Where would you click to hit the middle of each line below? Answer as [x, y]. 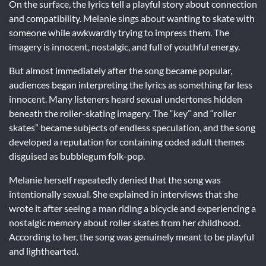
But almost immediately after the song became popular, [121, 70]
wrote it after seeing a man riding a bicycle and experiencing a [132, 208]
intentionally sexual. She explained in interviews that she [123, 194]
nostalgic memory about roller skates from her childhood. [125, 222]
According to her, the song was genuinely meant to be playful [132, 236]
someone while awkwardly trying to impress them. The [119, 32]
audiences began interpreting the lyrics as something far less [131, 84]
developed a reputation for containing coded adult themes [127, 141]
